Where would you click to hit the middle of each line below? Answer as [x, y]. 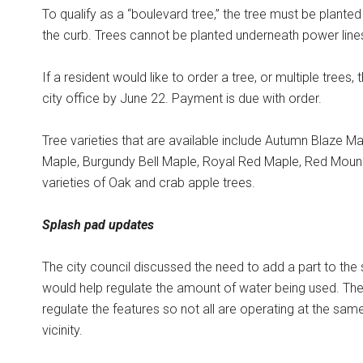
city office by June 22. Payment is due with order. [182, 98]
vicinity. [62, 330]
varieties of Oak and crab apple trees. [149, 183]
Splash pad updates [98, 225]
